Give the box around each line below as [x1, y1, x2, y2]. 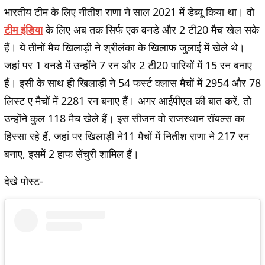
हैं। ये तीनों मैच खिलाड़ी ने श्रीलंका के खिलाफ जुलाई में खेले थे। [4, 40, 245, 55]
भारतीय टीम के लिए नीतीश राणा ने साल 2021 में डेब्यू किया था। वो [4, 5, 254, 20]
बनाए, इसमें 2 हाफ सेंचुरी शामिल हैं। [4, 147, 139, 161]
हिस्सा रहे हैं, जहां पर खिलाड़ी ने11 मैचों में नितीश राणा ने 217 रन [4, 129, 249, 144]
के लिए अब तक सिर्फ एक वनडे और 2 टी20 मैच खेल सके [43, 22, 259, 37]
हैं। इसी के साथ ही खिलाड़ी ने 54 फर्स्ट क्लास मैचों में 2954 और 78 [4, 76, 261, 91]
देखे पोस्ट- [4, 174, 43, 189]
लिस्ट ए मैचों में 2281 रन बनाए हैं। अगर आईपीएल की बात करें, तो [4, 93, 251, 108]
